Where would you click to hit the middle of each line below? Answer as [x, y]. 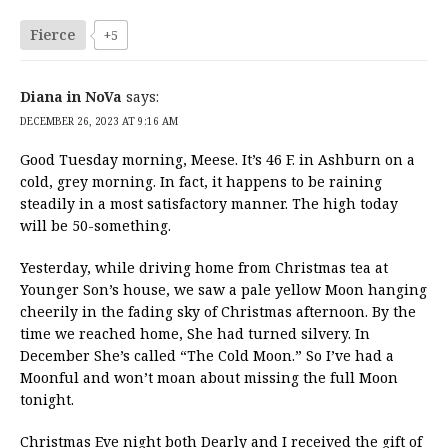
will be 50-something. [95, 225]
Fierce [53, 34]
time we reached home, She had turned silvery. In [195, 333]
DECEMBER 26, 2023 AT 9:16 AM [99, 120]
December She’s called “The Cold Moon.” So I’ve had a [207, 355]
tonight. [47, 399]
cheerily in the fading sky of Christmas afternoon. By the [218, 311]
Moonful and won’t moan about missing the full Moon [209, 377]
